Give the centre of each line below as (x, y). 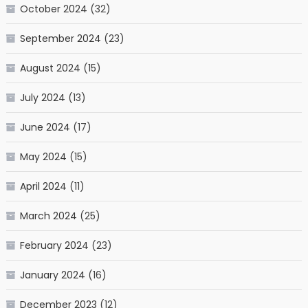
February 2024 (54, 245)
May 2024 (43, 156)
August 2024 (50, 68)
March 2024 (48, 216)
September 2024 (60, 38)
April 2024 (43, 186)
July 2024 (42, 97)
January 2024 (52, 275)
